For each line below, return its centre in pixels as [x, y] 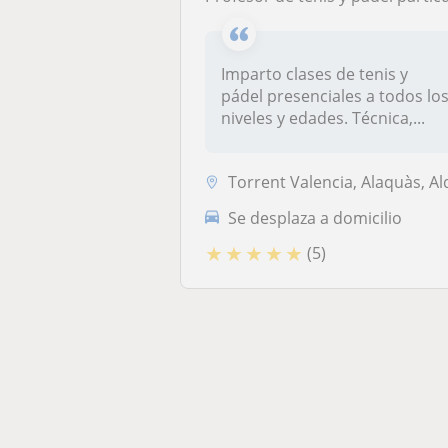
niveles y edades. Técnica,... [323, 118]
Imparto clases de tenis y [315, 74]
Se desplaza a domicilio [315, 217]
